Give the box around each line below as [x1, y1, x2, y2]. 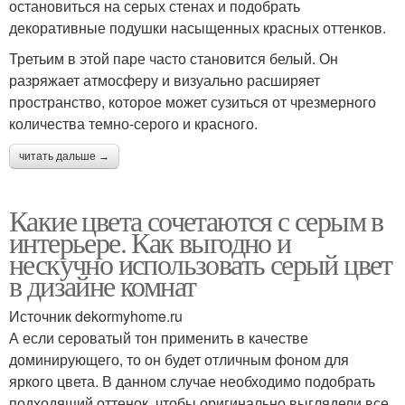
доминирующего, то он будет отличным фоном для [9, 348, 349, 370]
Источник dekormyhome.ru [9, 305, 183, 326]
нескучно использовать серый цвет [9, 243, 392, 283]
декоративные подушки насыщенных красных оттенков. [9, 16, 386, 38]
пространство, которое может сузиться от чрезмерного [9, 90, 376, 112]
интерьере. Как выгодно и [9, 221, 291, 261]
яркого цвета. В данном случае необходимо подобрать [9, 370, 375, 391]
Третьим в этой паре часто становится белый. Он [9, 47, 338, 69]
